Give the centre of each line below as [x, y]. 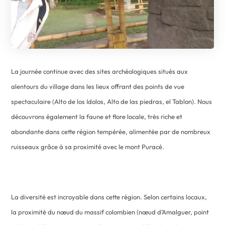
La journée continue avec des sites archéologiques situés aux [100, 71]
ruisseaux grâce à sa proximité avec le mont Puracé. [88, 146]
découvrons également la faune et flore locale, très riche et [97, 116]
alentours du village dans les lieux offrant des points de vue [98, 86]
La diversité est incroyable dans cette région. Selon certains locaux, [109, 197]
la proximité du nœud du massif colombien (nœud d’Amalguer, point [110, 212]
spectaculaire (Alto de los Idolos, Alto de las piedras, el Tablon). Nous [112, 101]
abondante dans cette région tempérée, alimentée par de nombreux [111, 131]
